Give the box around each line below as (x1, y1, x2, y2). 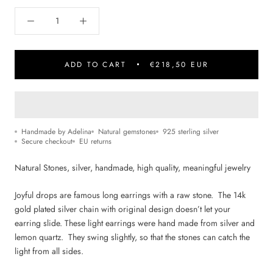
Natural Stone (15, 161, 63, 174)
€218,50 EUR (150, 58, 209, 70)
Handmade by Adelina (21, 126, 91, 137)
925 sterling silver (163, 126, 219, 137)
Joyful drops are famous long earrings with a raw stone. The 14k (15, 189, 246, 202)
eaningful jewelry (190, 161, 250, 174)
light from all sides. (15, 245, 86, 258)
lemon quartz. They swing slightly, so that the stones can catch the (15, 231, 250, 244)
